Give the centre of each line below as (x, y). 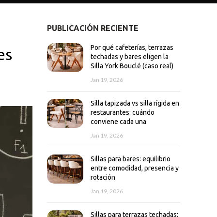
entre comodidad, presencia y (134, 168)
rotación (103, 177)
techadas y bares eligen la (129, 57)
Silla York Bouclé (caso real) (132, 66)
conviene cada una (118, 122)
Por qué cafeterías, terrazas (132, 47)
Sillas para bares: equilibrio (130, 159)
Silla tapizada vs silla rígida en (135, 103)
